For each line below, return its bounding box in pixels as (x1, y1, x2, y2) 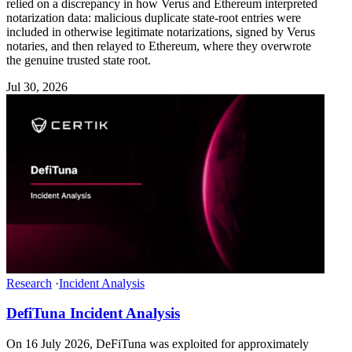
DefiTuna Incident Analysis (6, 305, 180, 322)
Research (6, 276, 52, 290)
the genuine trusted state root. (6, 53, 151, 67)
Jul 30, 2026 (6, 79, 68, 93)
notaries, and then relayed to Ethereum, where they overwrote (6, 38, 311, 53)
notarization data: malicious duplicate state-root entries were (6, 10, 301, 24)
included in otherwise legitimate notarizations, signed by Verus (6, 24, 315, 38)
